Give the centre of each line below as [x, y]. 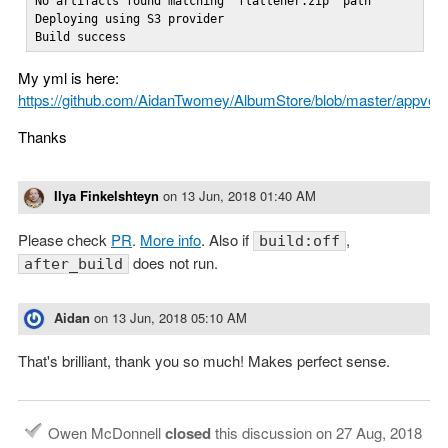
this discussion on [273, 433]
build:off [299, 240]
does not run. [173, 262]
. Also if [227, 239]
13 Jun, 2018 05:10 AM [179, 317]
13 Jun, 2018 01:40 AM [248, 195]
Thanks [42, 136]
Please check [64, 239]
